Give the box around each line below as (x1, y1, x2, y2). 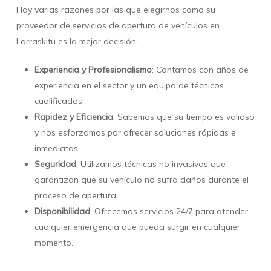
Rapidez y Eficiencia (34, 111, 113, 123)
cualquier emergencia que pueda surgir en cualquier (34, 221, 240, 233)
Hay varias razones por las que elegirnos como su (16, 4, 215, 16)
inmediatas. (34, 143, 80, 154)
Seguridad (34, 158, 76, 170)
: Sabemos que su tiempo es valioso (113, 111, 255, 123)
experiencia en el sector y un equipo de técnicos (34, 80, 224, 91)
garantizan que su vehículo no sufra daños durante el (34, 174, 249, 186)
